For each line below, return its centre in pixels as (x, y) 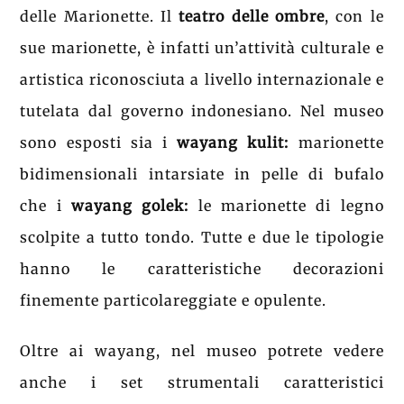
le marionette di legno (291, 206)
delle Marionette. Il (100, 17)
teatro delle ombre (252, 17)
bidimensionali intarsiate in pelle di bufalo (202, 174)
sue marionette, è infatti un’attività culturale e (202, 48)
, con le (354, 17)
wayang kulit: (233, 143)
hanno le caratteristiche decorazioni (202, 269)
